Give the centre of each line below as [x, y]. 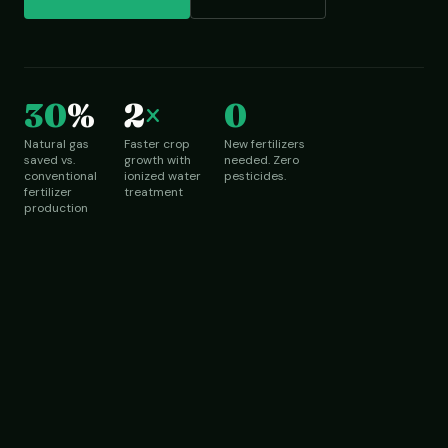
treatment [153, 191]
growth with [157, 159]
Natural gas [56, 143]
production [56, 207]
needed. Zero [261, 159]
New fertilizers [264, 143]
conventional [60, 175]
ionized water [162, 175]
